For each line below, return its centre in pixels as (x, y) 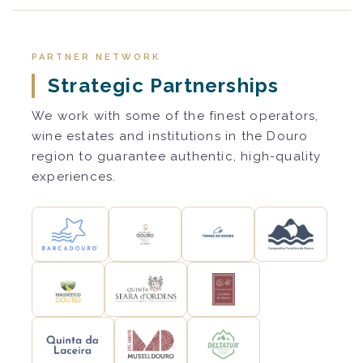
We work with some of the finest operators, (175, 115)
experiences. (74, 176)
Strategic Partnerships (164, 85)
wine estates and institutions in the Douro (170, 136)
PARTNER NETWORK (96, 57)
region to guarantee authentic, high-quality (177, 156)
